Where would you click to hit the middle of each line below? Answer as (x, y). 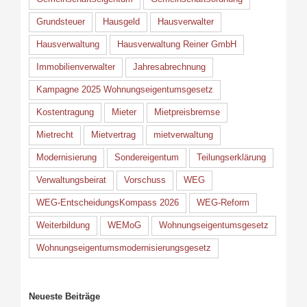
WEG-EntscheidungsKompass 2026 (107, 202)
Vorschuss (145, 180)
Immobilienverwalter (75, 67)
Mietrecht (54, 135)
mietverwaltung (183, 135)
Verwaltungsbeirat (71, 180)
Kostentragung (65, 112)
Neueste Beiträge (64, 296)
